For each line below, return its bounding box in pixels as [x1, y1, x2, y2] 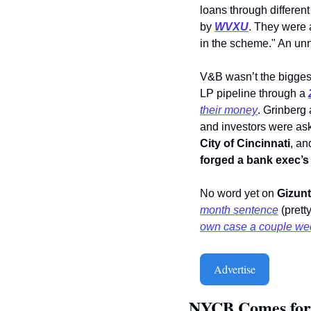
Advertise [214, 262, 255, 277]
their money [200, 104, 258, 117]
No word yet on [200, 187, 277, 200]
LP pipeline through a [200, 87, 305, 100]
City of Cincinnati [200, 137, 290, 150]
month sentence [200, 204, 278, 217]
